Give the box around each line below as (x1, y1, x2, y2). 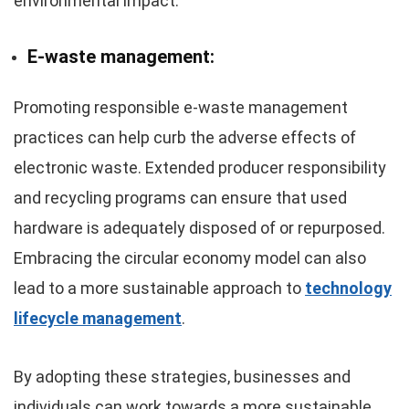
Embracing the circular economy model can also (14, 248, 366, 268)
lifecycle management (14, 309, 182, 329)
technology (305, 278, 392, 299)
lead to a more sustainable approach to (14, 278, 305, 299)
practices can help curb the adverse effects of (14, 128, 356, 148)
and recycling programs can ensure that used (14, 188, 347, 208)
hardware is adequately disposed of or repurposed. (14, 218, 385, 238)
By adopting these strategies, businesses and (14, 367, 351, 387)
